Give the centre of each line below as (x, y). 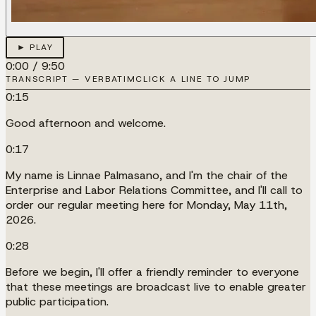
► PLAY (35, 48)
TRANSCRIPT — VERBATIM (71, 79)
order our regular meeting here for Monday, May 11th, (146, 205)
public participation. (57, 301)
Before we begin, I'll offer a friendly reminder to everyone (152, 272)
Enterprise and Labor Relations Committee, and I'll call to (154, 190)
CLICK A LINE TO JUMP (193, 79)
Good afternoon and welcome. (86, 123)
